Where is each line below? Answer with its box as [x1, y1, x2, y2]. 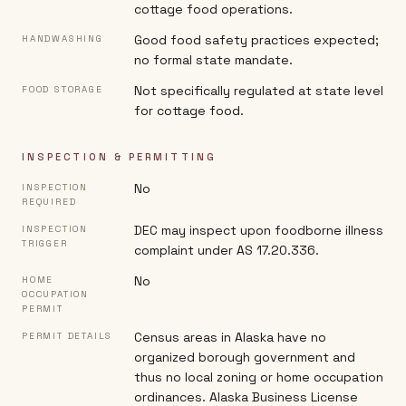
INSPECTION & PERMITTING [22, 150, 217, 163]
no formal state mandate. [134, 52, 293, 68]
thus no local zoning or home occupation [134, 369, 383, 385]
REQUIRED [22, 196, 77, 208]
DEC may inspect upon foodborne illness [134, 222, 383, 238]
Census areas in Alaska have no [134, 329, 326, 345]
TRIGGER [22, 237, 68, 249]
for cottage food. [134, 102, 244, 119]
